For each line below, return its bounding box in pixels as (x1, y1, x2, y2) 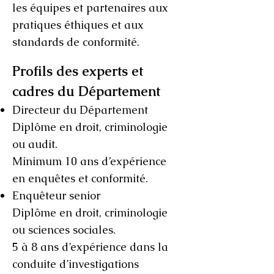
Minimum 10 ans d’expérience (12, 154, 166, 168)
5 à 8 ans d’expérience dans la (12, 240, 168, 254)
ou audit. (12, 137, 57, 151)
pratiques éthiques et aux (12, 18, 144, 32)
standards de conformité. (12, 35, 139, 49)
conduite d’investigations (12, 257, 139, 271)
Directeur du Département (12, 103, 148, 117)
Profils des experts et (12, 62, 143, 80)
